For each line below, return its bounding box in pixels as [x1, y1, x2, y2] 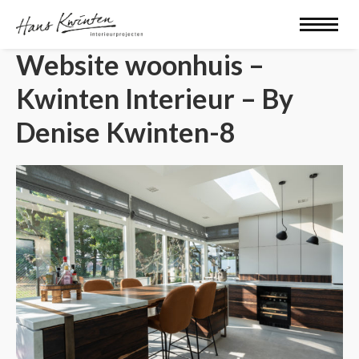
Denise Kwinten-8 [16, 115, 236, 149]
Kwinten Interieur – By [16, 82, 293, 115]
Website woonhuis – [16, 48, 264, 82]
